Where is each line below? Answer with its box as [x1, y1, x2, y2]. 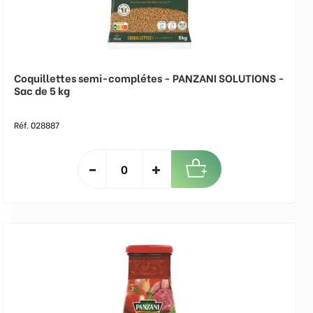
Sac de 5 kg [14, 82, 70, 98]
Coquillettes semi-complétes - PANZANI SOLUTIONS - [14, 70, 284, 85]
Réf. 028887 [14, 119, 59, 131]
